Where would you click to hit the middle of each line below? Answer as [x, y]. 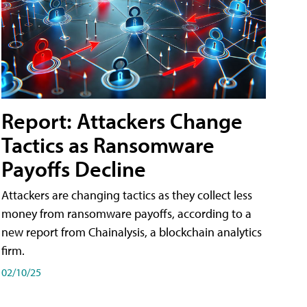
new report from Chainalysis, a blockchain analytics [132, 232]
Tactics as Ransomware [108, 145]
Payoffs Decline [74, 169]
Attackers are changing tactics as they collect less [127, 195]
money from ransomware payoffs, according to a [126, 214]
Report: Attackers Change [122, 121]
